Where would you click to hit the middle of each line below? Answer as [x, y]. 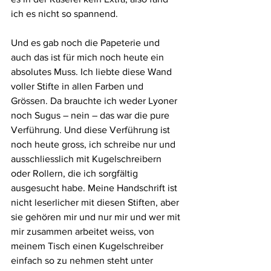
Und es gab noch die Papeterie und [87, 43]
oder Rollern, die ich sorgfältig [76, 173]
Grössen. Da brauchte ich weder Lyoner [95, 101]
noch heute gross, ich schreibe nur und [94, 144]
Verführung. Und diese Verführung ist [92, 130]
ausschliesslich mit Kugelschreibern [87, 159]
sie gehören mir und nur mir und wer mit [97, 217]
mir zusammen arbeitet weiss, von [84, 231]
